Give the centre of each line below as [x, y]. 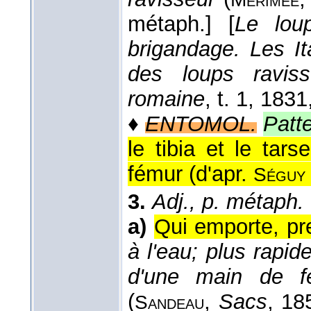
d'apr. [225, 174]
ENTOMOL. [201, 124]
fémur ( [162, 174]
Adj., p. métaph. [228, 202]
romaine [166, 99]
